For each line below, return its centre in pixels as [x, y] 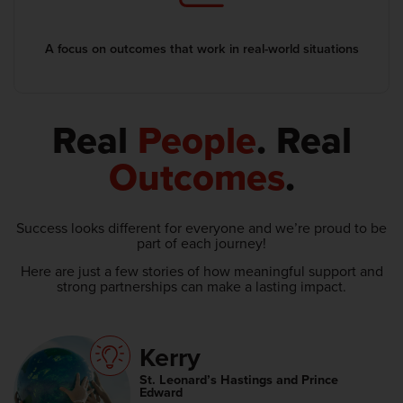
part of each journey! [201, 242]
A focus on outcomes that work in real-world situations [201, 48]
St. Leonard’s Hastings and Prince [239, 379]
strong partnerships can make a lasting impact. [201, 287]
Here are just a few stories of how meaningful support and [201, 271]
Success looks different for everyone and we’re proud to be [201, 227]
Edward [161, 391]
